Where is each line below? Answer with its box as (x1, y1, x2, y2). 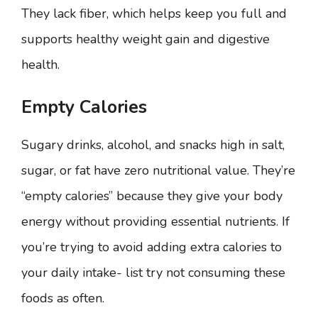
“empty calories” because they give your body (21, 187, 283, 204)
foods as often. (21, 290, 104, 307)
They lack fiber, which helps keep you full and (21, 5, 287, 22)
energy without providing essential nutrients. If (21, 213, 290, 230)
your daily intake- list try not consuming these (21, 264, 285, 281)
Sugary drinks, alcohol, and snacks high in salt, (21, 136, 285, 153)
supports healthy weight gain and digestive (21, 31, 270, 48)
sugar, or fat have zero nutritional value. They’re (21, 162, 295, 179)
